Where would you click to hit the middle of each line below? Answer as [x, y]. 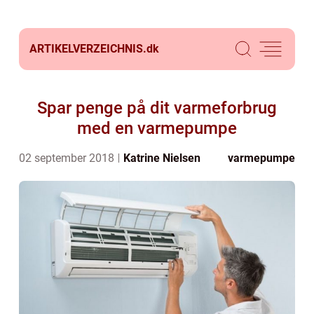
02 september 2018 [68, 158]
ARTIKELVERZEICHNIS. [88, 49]
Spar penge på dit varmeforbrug [157, 108]
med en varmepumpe [157, 128]
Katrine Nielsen [162, 158]
